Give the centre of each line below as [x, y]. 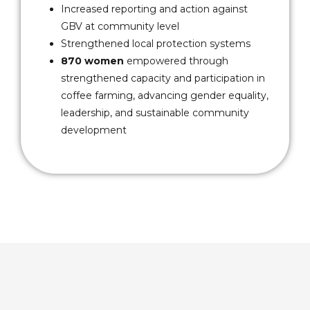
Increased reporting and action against [154, 9]
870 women [92, 61]
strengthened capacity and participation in [163, 78]
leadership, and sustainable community [155, 113]
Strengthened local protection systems [156, 44]
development [94, 130]
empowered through [176, 61]
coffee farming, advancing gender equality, [165, 95]
